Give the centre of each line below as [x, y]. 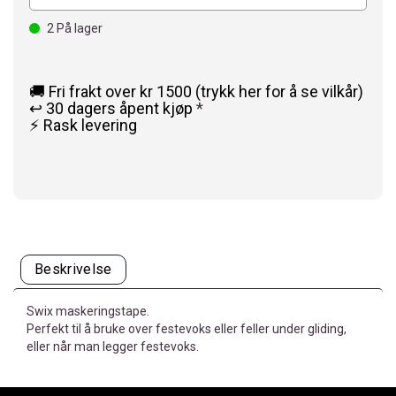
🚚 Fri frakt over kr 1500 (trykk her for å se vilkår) [196, 91]
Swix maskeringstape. [88, 311]
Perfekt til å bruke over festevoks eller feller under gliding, [187, 329]
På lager [78, 28]
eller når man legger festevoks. [113, 346]
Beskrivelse [73, 269]
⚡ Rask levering [83, 125]
